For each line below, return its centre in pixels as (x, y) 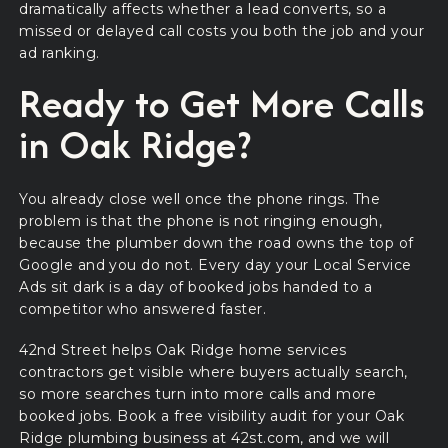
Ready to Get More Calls (222, 103)
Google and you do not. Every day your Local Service (215, 264)
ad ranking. (59, 53)
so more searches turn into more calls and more (198, 393)
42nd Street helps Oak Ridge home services (183, 349)
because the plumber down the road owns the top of (216, 242)
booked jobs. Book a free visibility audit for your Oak (212, 415)
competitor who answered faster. (143, 308)
